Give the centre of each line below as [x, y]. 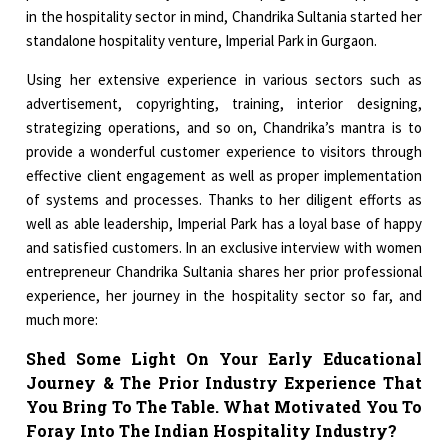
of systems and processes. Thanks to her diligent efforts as [224, 200]
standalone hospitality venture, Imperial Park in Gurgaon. [202, 41]
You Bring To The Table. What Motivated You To [224, 407]
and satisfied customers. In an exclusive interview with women [224, 248]
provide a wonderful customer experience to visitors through [224, 152]
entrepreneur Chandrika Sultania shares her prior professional [224, 272]
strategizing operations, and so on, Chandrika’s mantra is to [224, 128]
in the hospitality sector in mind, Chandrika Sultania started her [224, 17]
